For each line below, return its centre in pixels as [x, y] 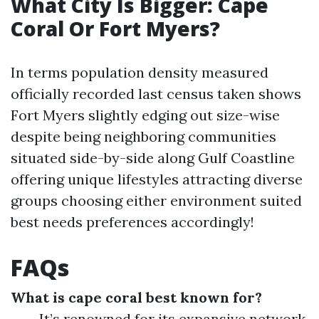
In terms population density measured [140, 72]
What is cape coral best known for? [136, 297]
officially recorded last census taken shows [156, 94]
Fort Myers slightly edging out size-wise [145, 115]
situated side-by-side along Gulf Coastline [153, 158]
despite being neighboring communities [143, 136]
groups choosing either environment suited [156, 200]
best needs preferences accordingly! [132, 222]
